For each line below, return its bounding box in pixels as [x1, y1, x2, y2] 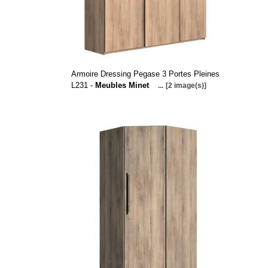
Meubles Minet [95, 81, 149, 90]
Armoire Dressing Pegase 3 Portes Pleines [71, 69, 220, 78]
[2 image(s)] [165, 81, 206, 90]
